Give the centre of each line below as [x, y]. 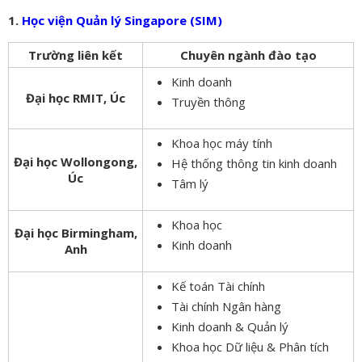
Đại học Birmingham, [76, 232]
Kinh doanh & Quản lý [230, 326]
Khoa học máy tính [222, 143]
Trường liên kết [76, 55]
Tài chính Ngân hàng [226, 306]
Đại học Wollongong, [76, 161]
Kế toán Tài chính [218, 286]
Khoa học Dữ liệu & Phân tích [250, 346]
